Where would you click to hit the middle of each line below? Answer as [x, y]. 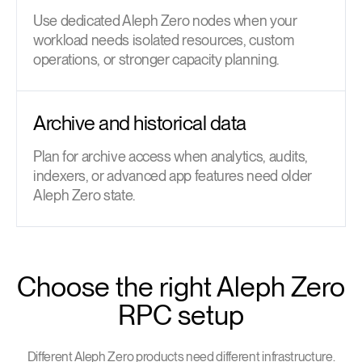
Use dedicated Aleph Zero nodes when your [165, 20]
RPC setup [181, 314]
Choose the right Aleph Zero [181, 286]
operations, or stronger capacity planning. [156, 59]
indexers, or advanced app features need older [173, 175]
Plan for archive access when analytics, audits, [171, 156]
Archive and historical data [140, 122]
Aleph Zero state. [84, 195]
